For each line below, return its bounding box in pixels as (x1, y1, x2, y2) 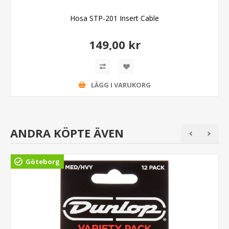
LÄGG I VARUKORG (91, 80, 151, 90)
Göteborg (26, 156, 60, 166)
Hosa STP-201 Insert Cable (70, 13, 159, 23)
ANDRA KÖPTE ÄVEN (10, 125, 124, 141)
